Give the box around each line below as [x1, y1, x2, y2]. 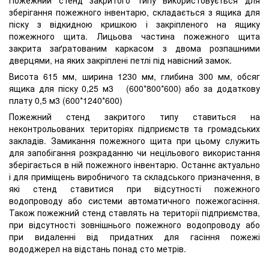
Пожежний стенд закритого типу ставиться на [9, 110, 260, 122]
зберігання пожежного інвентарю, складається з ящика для [9, 5, 260, 18]
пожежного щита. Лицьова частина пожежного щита [9, 29, 260, 42]
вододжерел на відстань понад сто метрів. [9, 242, 186, 255]
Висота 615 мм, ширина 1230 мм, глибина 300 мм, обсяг [9, 70, 260, 82]
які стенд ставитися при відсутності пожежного [9, 182, 260, 195]
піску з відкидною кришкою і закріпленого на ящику [9, 17, 260, 30]
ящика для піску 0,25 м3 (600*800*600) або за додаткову [9, 82, 260, 94]
